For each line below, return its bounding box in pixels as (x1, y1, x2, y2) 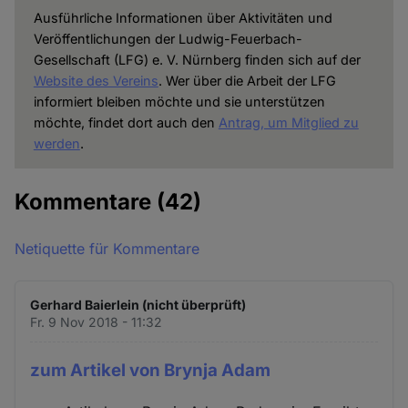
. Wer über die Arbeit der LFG (158, 73, 336, 89)
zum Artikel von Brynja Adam (30, 360, 271, 382)
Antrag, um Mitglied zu (218, 115, 359, 131)
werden (33, 136, 80, 152)
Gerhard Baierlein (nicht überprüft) (30, 297, 247, 313)
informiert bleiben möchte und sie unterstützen (33, 94, 325, 110)
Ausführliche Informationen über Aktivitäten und (33, 10, 332, 26)
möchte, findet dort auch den (33, 115, 219, 131)
